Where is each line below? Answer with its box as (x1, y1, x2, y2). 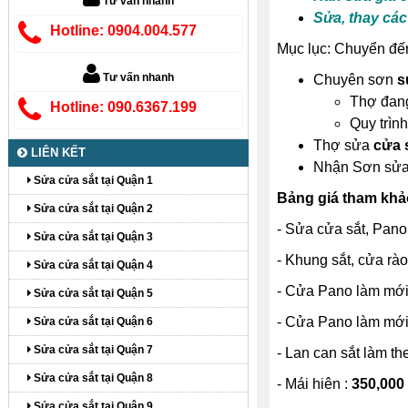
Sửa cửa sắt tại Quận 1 (31, 174, 153, 187)
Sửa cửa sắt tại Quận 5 (31, 287, 153, 300)
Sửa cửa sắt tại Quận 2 (31, 202, 153, 215)
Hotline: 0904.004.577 (50, 23, 197, 38)
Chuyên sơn (312, 72, 397, 87)
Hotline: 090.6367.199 (50, 99, 197, 115)
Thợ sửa (312, 138, 373, 153)
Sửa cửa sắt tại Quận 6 (31, 315, 153, 328)
